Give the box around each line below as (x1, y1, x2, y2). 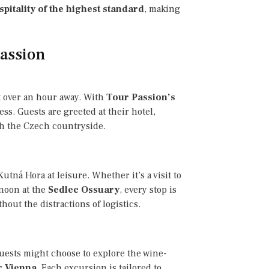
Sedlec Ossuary (48, 183, 119, 196)
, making (144, 2, 180, 15)
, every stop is (119, 183, 177, 196)
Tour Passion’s (106, 91, 175, 103)
